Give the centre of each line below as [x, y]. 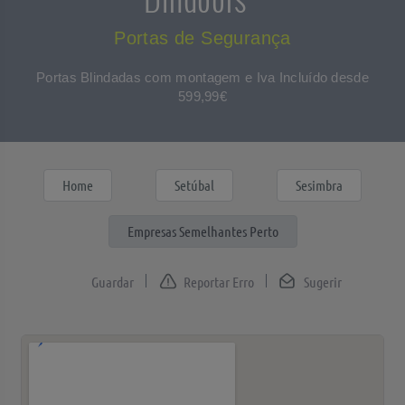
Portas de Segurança [202, 38]
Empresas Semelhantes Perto [202, 231]
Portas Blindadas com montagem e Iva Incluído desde [202, 77]
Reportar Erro [219, 282]
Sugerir [323, 282]
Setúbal [194, 185]
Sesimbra [319, 185]
